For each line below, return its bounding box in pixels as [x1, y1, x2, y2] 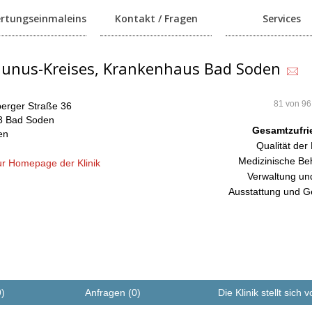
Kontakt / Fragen [114, 12, 198, 25]
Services [262, 12, 301, 25]
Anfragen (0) [84, 287, 141, 298]
